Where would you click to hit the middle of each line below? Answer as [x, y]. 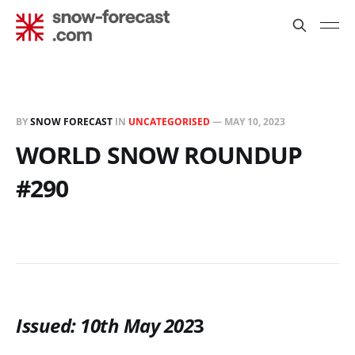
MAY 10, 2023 [255, 122]
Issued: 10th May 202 [105, 326]
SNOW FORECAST [71, 122]
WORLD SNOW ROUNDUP [159, 155]
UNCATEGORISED [169, 122]
